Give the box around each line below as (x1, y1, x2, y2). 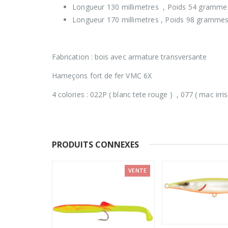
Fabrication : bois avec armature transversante (52, 51, 207, 62)
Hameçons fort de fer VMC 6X (52, 70, 152, 80)
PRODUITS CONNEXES (52, 138, 139, 150)
